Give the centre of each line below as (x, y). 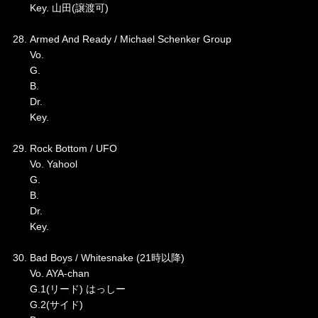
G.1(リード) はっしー (69, 289)
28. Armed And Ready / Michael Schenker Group (122, 39)
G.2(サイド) (48, 305)
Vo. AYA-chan (51, 274)
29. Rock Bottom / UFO (65, 149)
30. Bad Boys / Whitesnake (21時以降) (98, 258)
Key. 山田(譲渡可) (60, 8)
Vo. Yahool (45, 164)
